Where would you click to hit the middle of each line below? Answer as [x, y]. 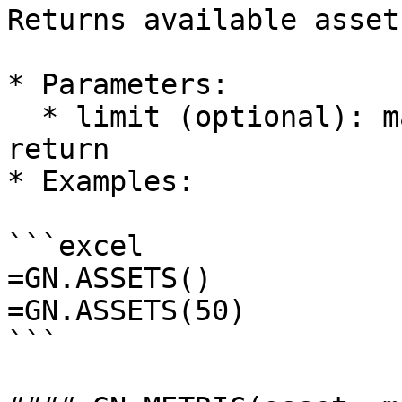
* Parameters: [118, 84]
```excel [75, 246]
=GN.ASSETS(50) [127, 310]
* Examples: [101, 181]
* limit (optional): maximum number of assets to [24, 117]
